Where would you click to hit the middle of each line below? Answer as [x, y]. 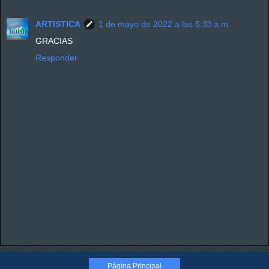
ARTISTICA [58, 24]
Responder [56, 57]
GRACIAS [54, 41]
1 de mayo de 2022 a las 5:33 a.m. [165, 24]
